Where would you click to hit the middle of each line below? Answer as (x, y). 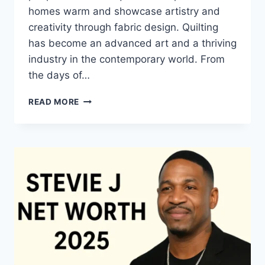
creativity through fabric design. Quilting (123, 27)
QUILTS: (96, 99)
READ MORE (54, 102)
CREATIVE (100, 173)
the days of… (59, 75)
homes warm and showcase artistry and (124, 11)
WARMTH (99, 148)
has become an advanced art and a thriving (132, 43)
